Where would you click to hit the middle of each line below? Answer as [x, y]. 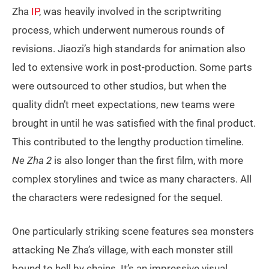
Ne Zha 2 [32, 160]
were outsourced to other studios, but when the [119, 86]
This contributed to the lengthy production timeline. [128, 142]
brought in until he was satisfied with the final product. [134, 123]
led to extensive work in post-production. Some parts [132, 67]
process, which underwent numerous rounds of [118, 30]
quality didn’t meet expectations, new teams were [123, 104]
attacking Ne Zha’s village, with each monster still [122, 250]
